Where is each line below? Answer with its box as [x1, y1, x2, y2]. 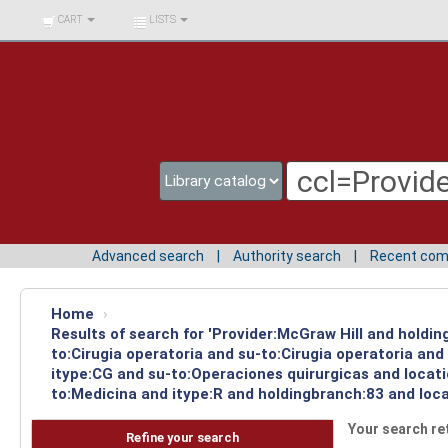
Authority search [233, 247, 341, 264]
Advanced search [92, 247, 204, 264]
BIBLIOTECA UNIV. [32, 9, 114, 20]
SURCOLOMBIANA [32, 38, 115, 49]
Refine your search [125, 430, 239, 446]
